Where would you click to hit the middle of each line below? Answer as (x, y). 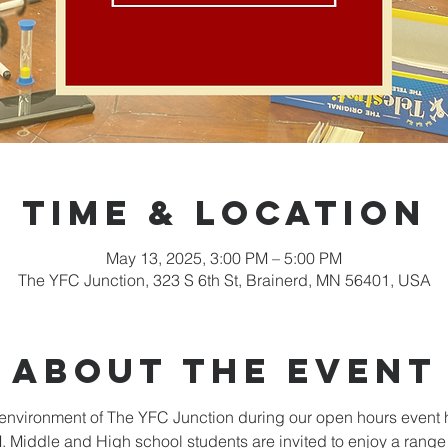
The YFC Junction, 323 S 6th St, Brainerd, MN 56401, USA (224, 280)
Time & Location (224, 212)
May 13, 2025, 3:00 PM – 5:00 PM (224, 258)
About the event (224, 370)
